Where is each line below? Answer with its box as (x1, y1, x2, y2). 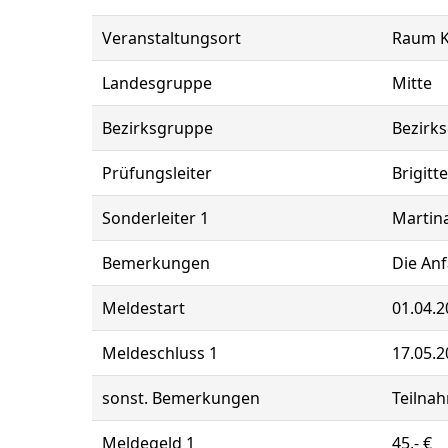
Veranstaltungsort (102, 27, 241, 49)
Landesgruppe (102, 72, 212, 94)
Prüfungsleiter (102, 162, 212, 184)
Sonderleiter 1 (102, 207, 209, 229)
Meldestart (102, 297, 185, 319)
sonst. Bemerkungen (102, 387, 260, 409)
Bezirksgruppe (102, 117, 213, 139)
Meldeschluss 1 (102, 342, 218, 364)
